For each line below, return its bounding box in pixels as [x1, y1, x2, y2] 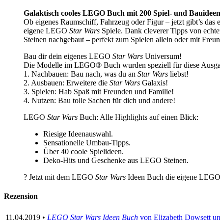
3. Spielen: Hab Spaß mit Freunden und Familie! [24, 87, 174, 96]
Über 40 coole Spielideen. [43, 147, 124, 156]
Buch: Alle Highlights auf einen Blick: [78, 113, 198, 122]
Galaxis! [140, 79, 168, 87]
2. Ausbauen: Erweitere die [24, 79, 110, 87]
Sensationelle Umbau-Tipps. [43, 138, 131, 147]
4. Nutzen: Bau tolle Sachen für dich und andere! [24, 96, 175, 105]
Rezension [4, 192, 38, 201]
